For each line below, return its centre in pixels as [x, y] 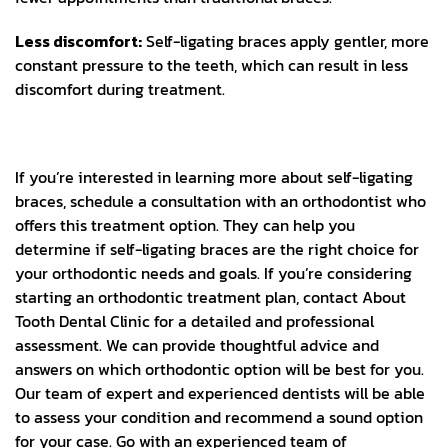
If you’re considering [338, 273]
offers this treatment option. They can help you [185, 225]
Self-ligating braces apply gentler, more [285, 41]
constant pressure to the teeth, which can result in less [211, 65]
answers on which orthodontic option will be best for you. [219, 369]
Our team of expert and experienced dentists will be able [220, 393]
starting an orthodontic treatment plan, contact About [210, 297]
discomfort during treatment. [120, 89]
